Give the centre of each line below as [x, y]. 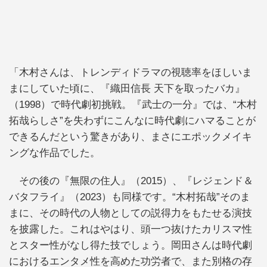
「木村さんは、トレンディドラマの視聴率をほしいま [131, 72]
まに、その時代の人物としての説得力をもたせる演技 [131, 213]
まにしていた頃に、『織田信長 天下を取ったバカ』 [127, 88]
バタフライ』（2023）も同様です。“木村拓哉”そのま [130, 197]
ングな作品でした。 [55, 153]
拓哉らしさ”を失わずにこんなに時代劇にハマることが [132, 120]
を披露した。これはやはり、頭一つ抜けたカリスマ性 [131, 229]
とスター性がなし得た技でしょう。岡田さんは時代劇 [131, 246]
